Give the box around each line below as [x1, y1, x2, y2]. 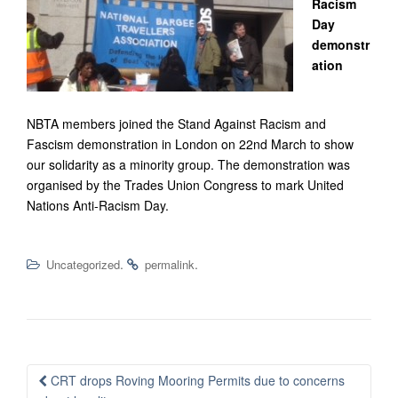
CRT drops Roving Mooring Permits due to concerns [47, 371, 345, 389]
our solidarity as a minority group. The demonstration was [27, 155, 350, 173]
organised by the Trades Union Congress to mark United [27, 176, 344, 194]
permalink [145, 256, 195, 273]
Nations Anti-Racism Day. [27, 196, 169, 214]
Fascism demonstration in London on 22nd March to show [27, 135, 354, 153]
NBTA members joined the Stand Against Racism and [27, 115, 326, 132]
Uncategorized [46, 256, 120, 273]
